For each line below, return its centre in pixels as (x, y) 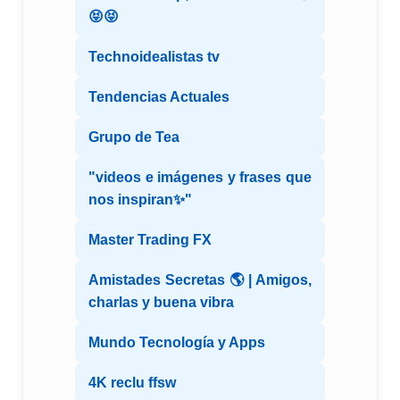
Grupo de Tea (134, 137)
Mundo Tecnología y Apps (177, 343)
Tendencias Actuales (159, 97)
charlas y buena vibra (161, 303)
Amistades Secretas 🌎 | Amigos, (200, 280)
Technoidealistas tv (154, 57)
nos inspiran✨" (140, 200)
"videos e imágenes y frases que (200, 178)
